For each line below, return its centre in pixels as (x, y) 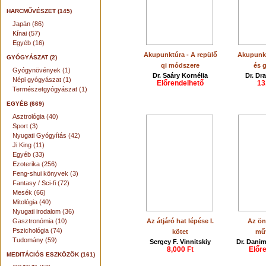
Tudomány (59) (35, 240)
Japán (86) (28, 24)
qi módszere (180, 65)
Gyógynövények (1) (42, 70)
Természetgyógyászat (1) (50, 89)
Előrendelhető (180, 83)
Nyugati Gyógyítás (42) (46, 135)
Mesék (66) (29, 192)
